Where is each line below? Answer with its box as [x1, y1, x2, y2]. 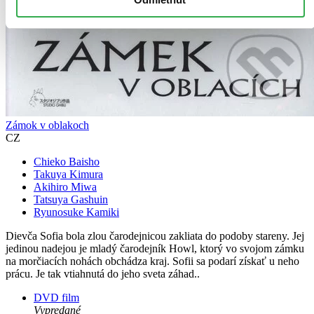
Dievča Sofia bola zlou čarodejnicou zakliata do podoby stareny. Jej [6, 230, 304, 243]
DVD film [34, 292, 79, 304]
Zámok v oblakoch [6, 119, 89, 132]
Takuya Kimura [34, 168, 103, 181]
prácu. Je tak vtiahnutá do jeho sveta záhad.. [6, 268, 200, 280]
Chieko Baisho [34, 156, 100, 168]
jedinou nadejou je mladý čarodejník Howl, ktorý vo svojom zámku [6, 243, 304, 255]
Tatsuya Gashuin [34, 193, 108, 206]
